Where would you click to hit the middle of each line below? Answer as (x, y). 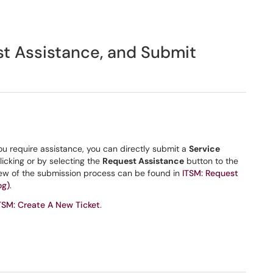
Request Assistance (143, 161)
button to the (211, 161)
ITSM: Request (210, 173)
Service (204, 149)
